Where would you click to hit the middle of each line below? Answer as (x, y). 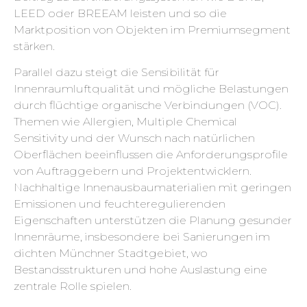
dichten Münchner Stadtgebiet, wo (111, 254)
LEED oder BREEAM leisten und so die (120, 14)
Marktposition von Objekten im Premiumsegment (152, 30)
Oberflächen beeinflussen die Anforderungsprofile (151, 155)
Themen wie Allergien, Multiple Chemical (125, 122)
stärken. (34, 47)
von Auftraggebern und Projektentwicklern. (133, 171)
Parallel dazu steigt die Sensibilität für (116, 73)
